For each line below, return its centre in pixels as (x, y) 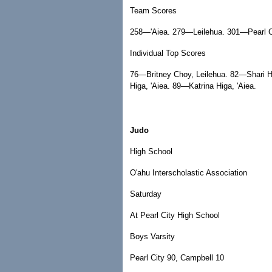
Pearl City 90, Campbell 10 (177, 258)
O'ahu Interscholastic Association (189, 173)
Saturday (146, 194)
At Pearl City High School (175, 215)
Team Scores (153, 11)
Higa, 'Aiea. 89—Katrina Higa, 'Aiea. (193, 86)
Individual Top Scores (168, 53)
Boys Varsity (152, 236)
